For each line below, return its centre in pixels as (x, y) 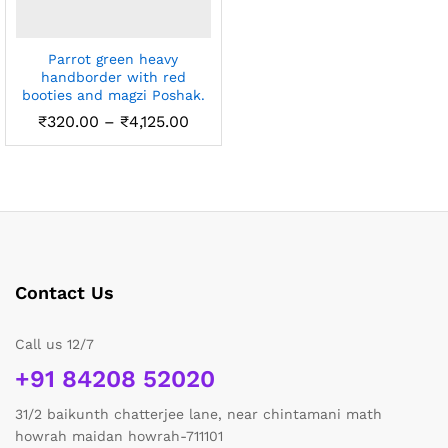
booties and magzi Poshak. (113, 94)
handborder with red (113, 76)
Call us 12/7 (54, 343)
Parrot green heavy (113, 58)
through (219, 168)
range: (212, 136)
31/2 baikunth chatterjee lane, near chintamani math (198, 413)
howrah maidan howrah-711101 (119, 435)
